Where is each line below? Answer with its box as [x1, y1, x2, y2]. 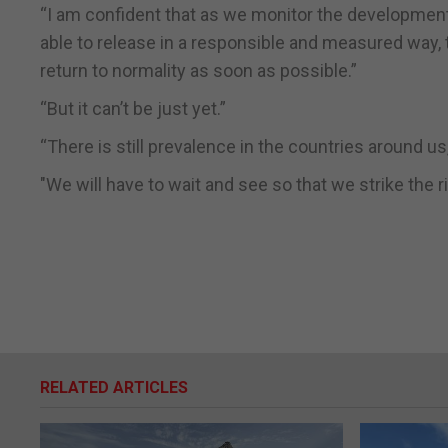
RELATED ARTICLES [40, 378, 188, 398]
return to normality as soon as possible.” [40, 60, 357, 82]
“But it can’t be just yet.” [40, 98, 226, 120]
